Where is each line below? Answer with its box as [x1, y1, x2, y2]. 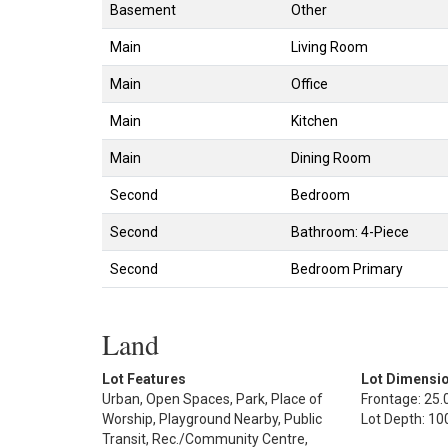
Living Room [291, 38, 368, 55]
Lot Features [102, 370, 186, 387]
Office [291, 75, 328, 92]
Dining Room [291, 149, 371, 166]
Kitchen [291, 112, 338, 129]
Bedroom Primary [291, 260, 403, 277]
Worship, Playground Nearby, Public [102, 410, 322, 427]
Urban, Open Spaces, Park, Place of [102, 390, 323, 407]
